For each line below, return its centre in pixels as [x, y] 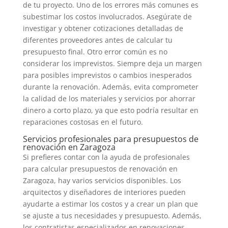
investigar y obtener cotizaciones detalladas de [103, 28]
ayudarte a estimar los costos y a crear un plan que [110, 204]
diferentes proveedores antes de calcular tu [97, 40]
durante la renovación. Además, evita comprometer [110, 87]
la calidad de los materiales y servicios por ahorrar [109, 98]
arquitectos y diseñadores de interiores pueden [104, 192]
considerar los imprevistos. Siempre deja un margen [112, 63]
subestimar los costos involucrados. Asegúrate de [107, 17]
